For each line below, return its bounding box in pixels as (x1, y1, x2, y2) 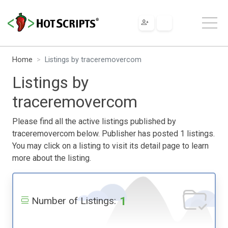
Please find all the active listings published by (12, 116, 176, 126)
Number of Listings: (32, 194, 116, 207)
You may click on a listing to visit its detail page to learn (12, 140, 209, 151)
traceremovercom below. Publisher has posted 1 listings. (12, 128, 215, 138)
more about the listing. (12, 153, 91, 163)
